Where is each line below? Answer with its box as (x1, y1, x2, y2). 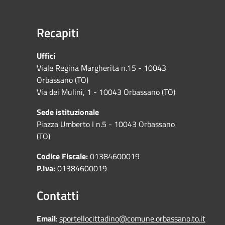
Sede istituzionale (36, 106, 99, 119)
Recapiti (36, 24, 79, 42)
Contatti (36, 186, 79, 205)
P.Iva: (36, 162, 55, 175)
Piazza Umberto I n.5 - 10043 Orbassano (36, 118, 175, 131)
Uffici (36, 50, 55, 62)
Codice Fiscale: (36, 150, 88, 163)
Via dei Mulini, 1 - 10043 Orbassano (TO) (36, 86, 175, 98)
